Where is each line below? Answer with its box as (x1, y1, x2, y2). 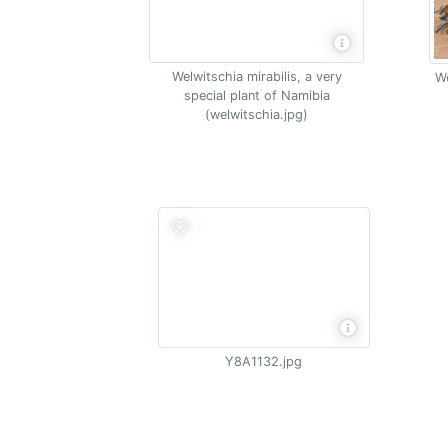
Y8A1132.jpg (225, 354, 302, 369)
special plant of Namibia (183, 88, 330, 103)
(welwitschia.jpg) (205, 107, 309, 122)
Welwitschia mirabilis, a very (171, 69, 342, 84)
